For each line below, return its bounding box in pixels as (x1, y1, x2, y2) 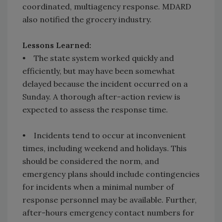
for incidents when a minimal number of (22, 182, 174, 192)
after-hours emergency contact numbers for (22, 208, 194, 218)
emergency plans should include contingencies (22, 169, 200, 179)
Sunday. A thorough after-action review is (22, 92, 180, 102)
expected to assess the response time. (22, 105, 168, 115)
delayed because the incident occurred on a (22, 79, 188, 89)
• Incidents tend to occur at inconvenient (22, 130, 186, 141)
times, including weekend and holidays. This (22, 143, 187, 154)
